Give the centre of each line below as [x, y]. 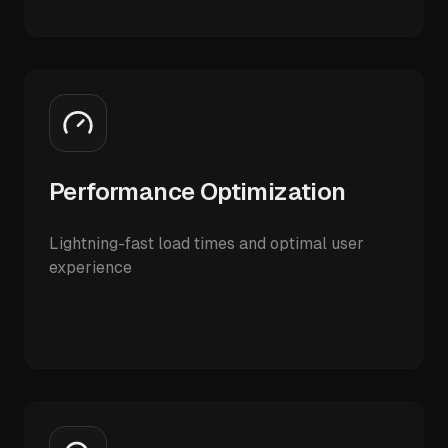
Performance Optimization [197, 191]
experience [90, 267]
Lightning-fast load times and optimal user [206, 243]
